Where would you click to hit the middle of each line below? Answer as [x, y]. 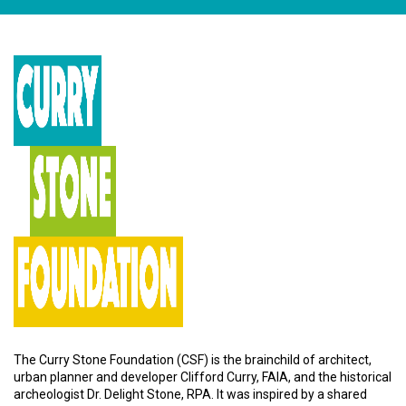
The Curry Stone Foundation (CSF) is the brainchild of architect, [193, 359]
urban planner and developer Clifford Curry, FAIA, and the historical [203, 377]
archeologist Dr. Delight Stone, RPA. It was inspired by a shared [190, 394]
